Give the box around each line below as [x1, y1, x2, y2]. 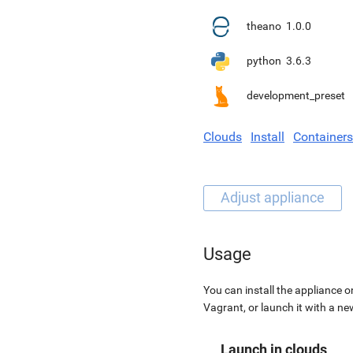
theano [247, 20, 281, 32]
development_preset [247, 89, 345, 102]
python [247, 54, 281, 67]
